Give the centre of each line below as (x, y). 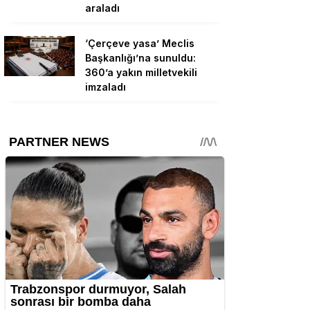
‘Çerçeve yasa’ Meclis (140, 44)
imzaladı (106, 87)
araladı (102, 8)
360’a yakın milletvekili (141, 73)
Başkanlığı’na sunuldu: (140, 58)
